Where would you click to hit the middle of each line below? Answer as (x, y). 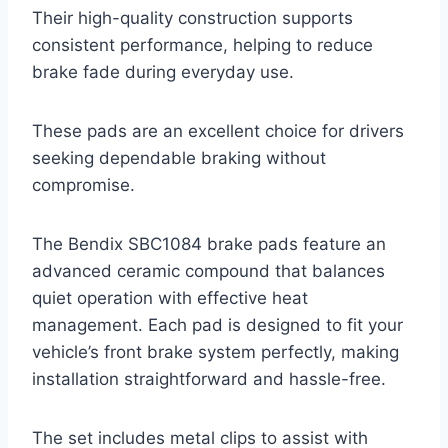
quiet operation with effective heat (170, 297)
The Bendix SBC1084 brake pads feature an (209, 243)
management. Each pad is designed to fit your (217, 324)
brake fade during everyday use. (163, 71)
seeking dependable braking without (179, 157)
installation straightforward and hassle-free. (209, 378)
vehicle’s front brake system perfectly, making (215, 351)
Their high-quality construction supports (192, 17)
